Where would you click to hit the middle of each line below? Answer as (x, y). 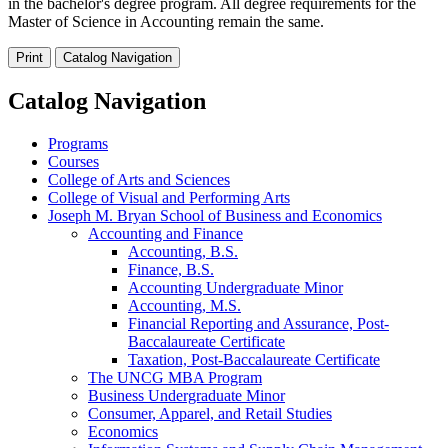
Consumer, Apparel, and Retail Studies (210, 413)
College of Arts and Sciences (139, 179)
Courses (73, 161)
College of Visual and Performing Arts (169, 197)
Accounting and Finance (165, 233)
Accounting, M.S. (184, 305)
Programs (78, 143)
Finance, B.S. (171, 269)
